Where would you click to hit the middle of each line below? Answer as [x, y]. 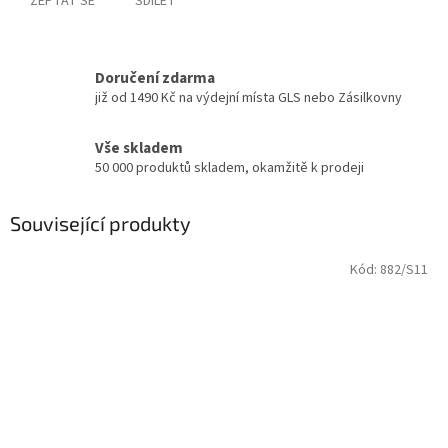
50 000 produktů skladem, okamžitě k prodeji [229, 167]
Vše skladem [139, 147]
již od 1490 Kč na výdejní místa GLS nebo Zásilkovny [248, 98]
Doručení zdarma [155, 78]
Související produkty [100, 222]
